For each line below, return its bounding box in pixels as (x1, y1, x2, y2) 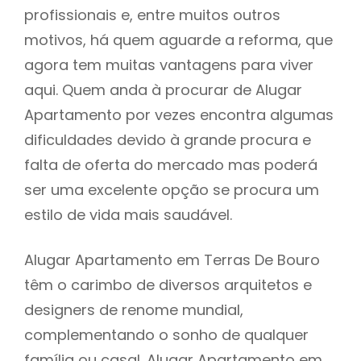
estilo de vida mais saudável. (24, 204, 232, 225)
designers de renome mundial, (24, 299, 243, 320)
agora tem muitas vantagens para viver (24, 54, 313, 75)
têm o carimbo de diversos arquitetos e (24, 274, 312, 295)
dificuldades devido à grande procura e (24, 129, 311, 150)
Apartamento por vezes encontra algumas (24, 104, 334, 125)
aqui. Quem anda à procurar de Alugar (24, 79, 302, 100)
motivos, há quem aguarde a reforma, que (24, 29, 333, 50)
